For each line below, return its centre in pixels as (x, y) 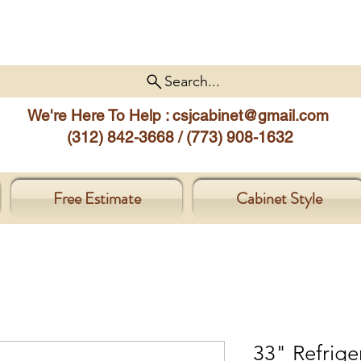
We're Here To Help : (100, 115)
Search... (192, 81)
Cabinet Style (279, 198)
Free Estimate (97, 198)
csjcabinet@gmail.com (251, 115)
